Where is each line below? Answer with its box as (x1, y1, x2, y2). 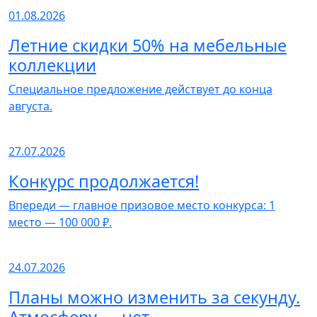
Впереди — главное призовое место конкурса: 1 (8, 197, 275, 213)
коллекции (8, 54, 96, 76)
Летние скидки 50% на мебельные (8, 34, 287, 57)
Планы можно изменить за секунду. (8, 286, 300, 309)
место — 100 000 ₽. (8, 214, 112, 230)
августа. (8, 98, 52, 114)
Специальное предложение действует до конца (8, 81, 272, 97)
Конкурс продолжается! (8, 170, 199, 192)
